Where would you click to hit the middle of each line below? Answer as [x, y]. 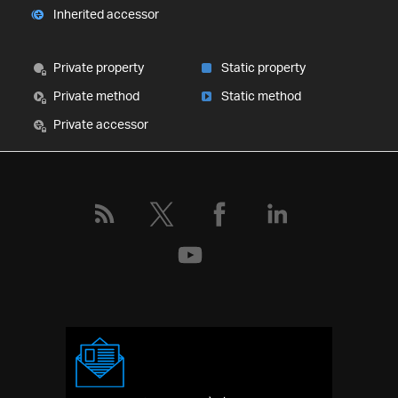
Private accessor [101, 124]
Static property [263, 68]
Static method [261, 96]
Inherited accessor [106, 14]
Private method [96, 96]
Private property [99, 68]
